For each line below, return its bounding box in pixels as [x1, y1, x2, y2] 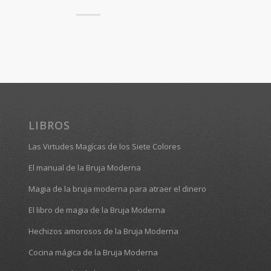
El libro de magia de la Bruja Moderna [28, 204, 165, 215]
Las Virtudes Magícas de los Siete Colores [28, 140, 181, 152]
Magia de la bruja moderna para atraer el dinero [28, 183, 206, 194]
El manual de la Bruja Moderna [28, 162, 141, 173]
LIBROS [28, 117, 70, 132]
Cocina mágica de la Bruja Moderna [28, 246, 158, 258]
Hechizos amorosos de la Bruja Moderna [28, 225, 178, 237]
